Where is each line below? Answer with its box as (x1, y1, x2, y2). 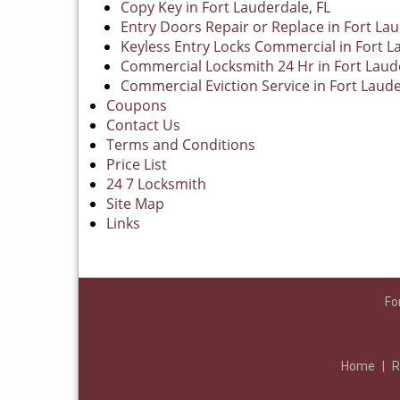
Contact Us (106, 115, 180, 135)
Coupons (106, 96, 167, 115)
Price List (106, 154, 167, 174)
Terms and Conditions (106, 135, 255, 154)
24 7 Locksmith (106, 174, 206, 194)
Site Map (106, 194, 164, 213)
